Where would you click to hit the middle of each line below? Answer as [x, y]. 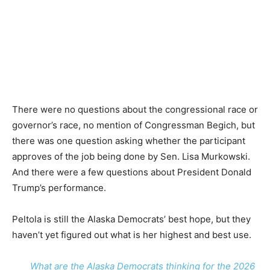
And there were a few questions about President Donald [132, 172]
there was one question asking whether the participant [129, 141]
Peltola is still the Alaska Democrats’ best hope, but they [131, 219]
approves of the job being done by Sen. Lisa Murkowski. [131, 156]
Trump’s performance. [59, 188]
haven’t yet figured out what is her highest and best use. [132, 235]
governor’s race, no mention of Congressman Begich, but [133, 125]
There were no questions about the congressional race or [135, 109]
